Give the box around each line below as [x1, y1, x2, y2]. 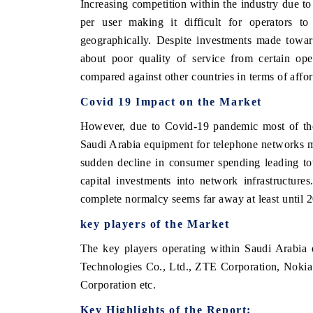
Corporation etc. [80, 279, 156, 291]
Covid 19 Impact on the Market [80, 96, 262, 108]
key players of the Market [80, 218, 230, 231]
